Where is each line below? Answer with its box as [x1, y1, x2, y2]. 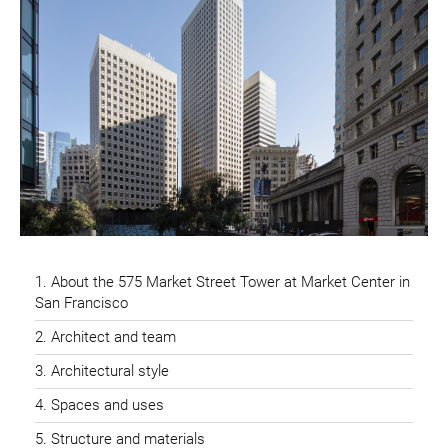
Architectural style [51, 361, 169, 380]
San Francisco [35, 293, 128, 312]
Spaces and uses [51, 395, 164, 414]
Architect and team [51, 327, 176, 346]
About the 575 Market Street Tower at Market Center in [51, 272, 410, 291]
